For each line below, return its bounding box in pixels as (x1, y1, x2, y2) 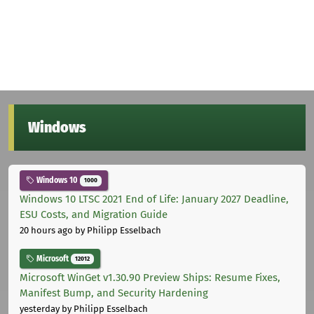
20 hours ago (20, 225, 73, 236)
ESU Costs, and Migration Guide (20, 208, 168, 221)
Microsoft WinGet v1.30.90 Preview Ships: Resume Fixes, (20, 271, 280, 284)
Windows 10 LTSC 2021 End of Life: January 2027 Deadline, (20, 193, 289, 206)
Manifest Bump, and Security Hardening (20, 286, 208, 299)
